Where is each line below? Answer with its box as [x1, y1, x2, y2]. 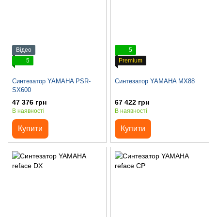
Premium [119, 57, 142, 64]
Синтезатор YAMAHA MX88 [115, 77, 195, 85]
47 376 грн [12, 98, 46, 106]
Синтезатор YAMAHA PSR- [12, 77, 91, 85]
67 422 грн [115, 98, 149, 106]
